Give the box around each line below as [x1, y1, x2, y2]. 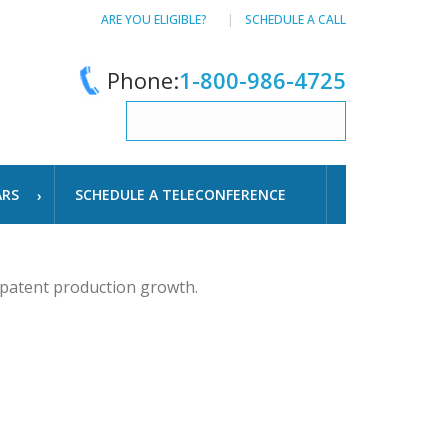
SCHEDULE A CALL [245, 11, 346, 28]
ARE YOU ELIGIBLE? [100, 11, 207, 28]
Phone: [107, 64, 179, 95]
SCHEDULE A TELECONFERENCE [75, 185, 286, 204]
